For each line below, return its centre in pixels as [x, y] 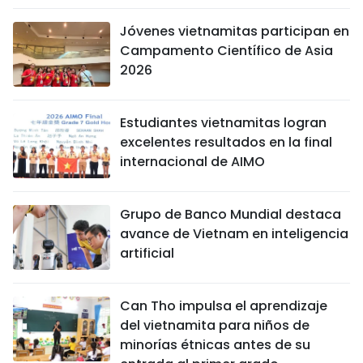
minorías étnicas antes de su [215, 344]
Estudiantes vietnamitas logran [223, 122]
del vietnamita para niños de [215, 325]
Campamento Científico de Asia [226, 50]
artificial [147, 253]
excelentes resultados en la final [226, 142]
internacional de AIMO [192, 161]
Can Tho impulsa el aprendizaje [224, 305]
